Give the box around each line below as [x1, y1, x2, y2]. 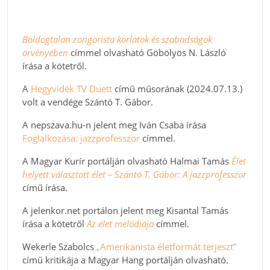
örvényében [22, 46, 68, 58]
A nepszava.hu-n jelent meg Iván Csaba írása [22, 118, 206, 131]
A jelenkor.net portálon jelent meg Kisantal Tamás [22, 204, 228, 216]
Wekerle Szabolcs [22, 240, 96, 253]
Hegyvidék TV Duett [31, 82, 112, 95]
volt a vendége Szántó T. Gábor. [22, 95, 153, 108]
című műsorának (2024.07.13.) [112, 82, 242, 95]
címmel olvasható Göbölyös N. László [68, 46, 226, 58]
